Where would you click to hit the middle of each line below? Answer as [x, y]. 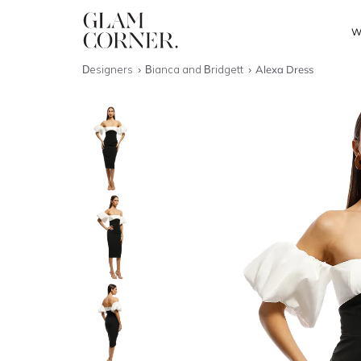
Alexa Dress [285, 69]
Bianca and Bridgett [196, 69]
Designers [109, 69]
